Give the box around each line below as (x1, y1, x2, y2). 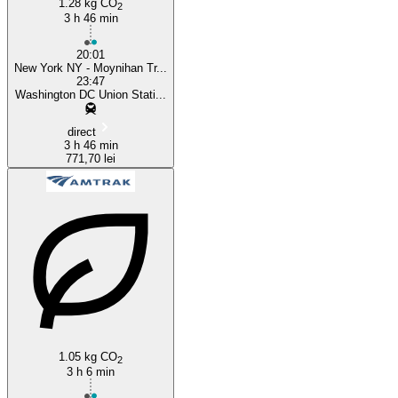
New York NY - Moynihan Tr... (14, 60, 167, 75)
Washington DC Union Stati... (15, 87, 166, 101)
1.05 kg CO (59, 349, 117, 363)
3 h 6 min (67, 364, 115, 378)
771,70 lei (66, 151, 115, 165)
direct (68, 124, 96, 139)
